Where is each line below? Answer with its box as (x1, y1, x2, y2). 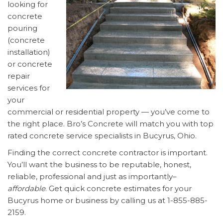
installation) (7, 47, 50, 57)
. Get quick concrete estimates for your (45, 184, 192, 194)
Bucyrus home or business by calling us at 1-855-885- (7, 196, 208, 206)
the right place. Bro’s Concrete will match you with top (7, 119, 214, 129)
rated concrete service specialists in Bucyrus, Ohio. (7, 131, 197, 141)
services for (7, 83, 50, 93)
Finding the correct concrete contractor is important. (7, 148, 208, 158)
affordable (7, 184, 45, 194)
